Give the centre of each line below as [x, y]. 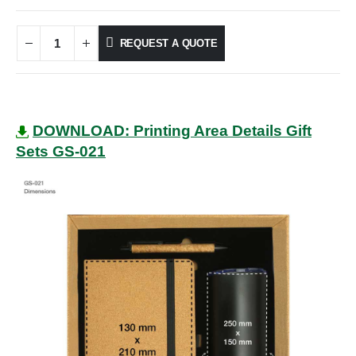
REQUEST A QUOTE [168, 43]
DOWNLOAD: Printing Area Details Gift [172, 131]
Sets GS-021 [61, 152]
